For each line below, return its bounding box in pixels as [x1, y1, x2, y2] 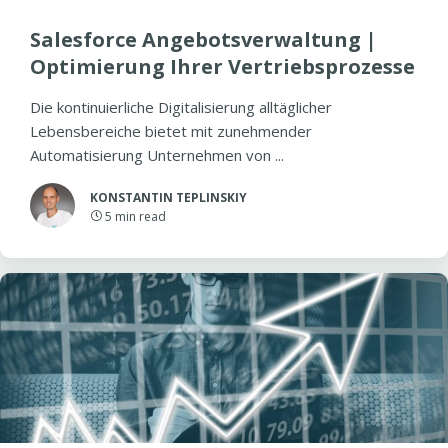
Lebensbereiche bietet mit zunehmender [30, 121, 312, 141]
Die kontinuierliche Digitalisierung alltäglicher [30, 97, 332, 117]
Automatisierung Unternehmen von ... [30, 145, 284, 165]
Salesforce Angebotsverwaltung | [30, 26, 377, 53]
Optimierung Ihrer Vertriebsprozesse [30, 53, 415, 80]
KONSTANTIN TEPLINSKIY [90, 189, 247, 206]
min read [115, 208, 166, 225]
